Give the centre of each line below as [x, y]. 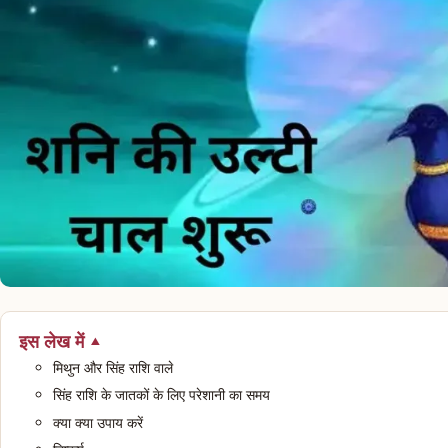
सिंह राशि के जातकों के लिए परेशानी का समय [164, 395]
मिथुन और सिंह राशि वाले [115, 367]
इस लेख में [51, 340]
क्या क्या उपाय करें [100, 422]
